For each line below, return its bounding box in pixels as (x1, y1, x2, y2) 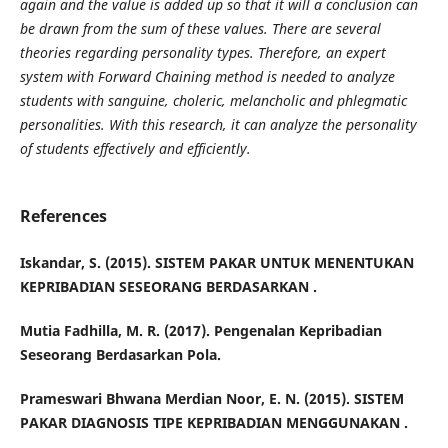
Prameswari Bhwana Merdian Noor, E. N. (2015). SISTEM (19, 389, 404, 409)
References (19, 204, 107, 227)
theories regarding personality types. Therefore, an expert (19, 42, 386, 62)
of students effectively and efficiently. (19, 138, 251, 158)
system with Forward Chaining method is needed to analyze (19, 66, 395, 86)
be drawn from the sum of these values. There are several (19, 18, 381, 38)
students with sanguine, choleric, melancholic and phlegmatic (19, 90, 407, 110)
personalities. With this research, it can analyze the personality (19, 114, 417, 134)
